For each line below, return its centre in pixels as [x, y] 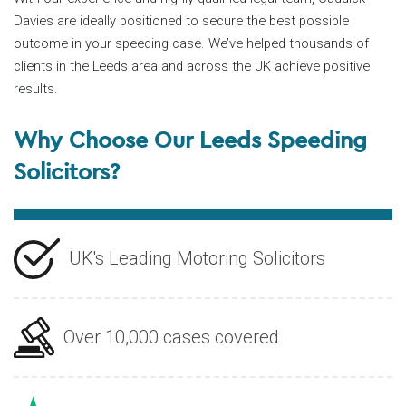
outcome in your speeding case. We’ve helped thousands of [191, 43]
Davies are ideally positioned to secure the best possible [181, 20]
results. [36, 88]
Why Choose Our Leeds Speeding [190, 139]
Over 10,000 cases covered [171, 338]
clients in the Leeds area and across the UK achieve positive [192, 66]
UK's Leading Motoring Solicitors [197, 259]
